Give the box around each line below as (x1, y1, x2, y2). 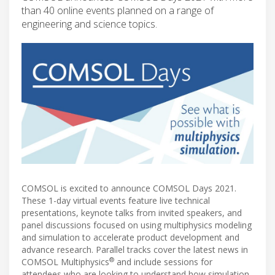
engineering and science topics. (21, 17, 157, 31)
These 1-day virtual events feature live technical (21, 195, 210, 207)
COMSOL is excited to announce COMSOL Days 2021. (21, 182, 236, 195)
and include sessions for (114, 256, 212, 268)
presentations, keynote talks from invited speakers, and (21, 207, 242, 219)
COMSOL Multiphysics (21, 256, 109, 268)
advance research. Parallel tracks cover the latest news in (21, 244, 248, 256)
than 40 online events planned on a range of (21, 3, 214, 17)
